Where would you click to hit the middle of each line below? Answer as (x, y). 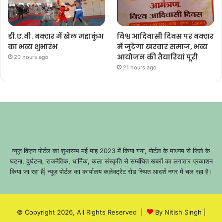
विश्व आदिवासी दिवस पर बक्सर (166, 36)
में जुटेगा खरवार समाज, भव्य (163, 47)
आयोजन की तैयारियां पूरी (158, 57)
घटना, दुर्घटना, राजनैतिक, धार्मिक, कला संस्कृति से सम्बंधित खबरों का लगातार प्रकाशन (111, 161)
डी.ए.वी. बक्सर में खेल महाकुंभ (56, 36)
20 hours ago (31, 57)
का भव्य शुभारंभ (33, 47)
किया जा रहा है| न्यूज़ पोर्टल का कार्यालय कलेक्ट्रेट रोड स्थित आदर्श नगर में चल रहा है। (111, 172)
